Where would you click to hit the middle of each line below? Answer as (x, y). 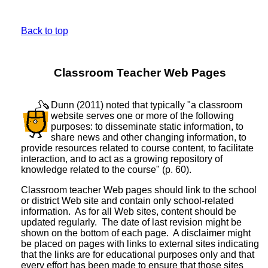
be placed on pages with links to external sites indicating (140, 243)
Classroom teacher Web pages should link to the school (139, 190)
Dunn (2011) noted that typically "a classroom (147, 105)
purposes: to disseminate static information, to (147, 126)
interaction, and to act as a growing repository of (122, 159)
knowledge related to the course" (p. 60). (106, 169)
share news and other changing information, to (149, 137)
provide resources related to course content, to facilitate (137, 148)
